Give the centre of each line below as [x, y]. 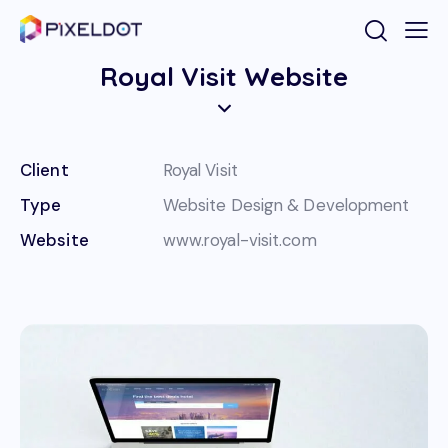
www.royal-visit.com [239, 240]
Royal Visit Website [224, 77]
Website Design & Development [286, 205]
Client [44, 170]
